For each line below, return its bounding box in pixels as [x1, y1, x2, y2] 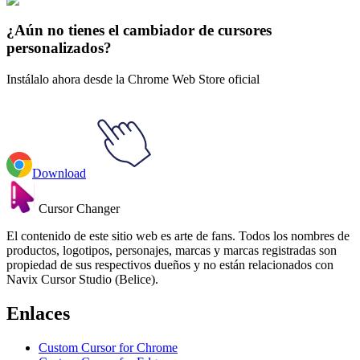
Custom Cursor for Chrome [39, 340, 178, 354]
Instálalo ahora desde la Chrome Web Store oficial [6, 72, 260, 86]
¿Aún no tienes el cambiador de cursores [6, 22, 272, 39]
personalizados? [6, 39, 112, 57]
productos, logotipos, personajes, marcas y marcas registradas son [6, 243, 337, 257]
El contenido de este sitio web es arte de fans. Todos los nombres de [6, 228, 350, 243]
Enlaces [6, 302, 70, 324]
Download [32, 166, 86, 180]
